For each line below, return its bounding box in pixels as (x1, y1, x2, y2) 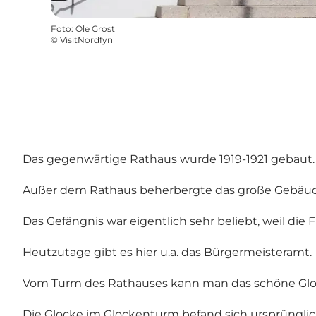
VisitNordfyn (60, 35, 113, 46)
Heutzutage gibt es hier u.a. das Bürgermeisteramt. (23, 245, 312, 260)
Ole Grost (75, 23, 115, 35)
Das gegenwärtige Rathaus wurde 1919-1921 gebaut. (23, 152, 315, 166)
